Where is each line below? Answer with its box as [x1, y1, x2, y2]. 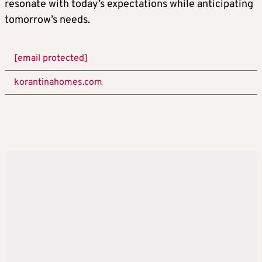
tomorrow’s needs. [5, 13, 90, 27]
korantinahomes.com [14, 77, 102, 89]
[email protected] [14, 53, 88, 65]
